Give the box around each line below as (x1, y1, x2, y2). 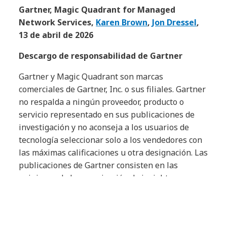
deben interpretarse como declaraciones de (19, 198, 184, 209)
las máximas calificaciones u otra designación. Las (19, 147, 208, 158)
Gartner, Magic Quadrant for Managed (19, 4, 176, 15)
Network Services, (19, 17, 96, 28)
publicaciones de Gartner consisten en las (19, 160, 178, 171)
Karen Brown (96, 17, 148, 28)
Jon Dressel (152, 17, 197, 28)
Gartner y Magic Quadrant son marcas (19, 71, 164, 82)
